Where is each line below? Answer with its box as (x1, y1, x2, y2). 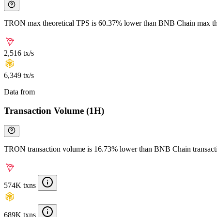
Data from (4, 87, 37, 96)
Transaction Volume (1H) (4, 105, 104, 116)
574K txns (4, 181, 36, 190)
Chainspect (37, 87, 71, 96)
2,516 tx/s (4, 48, 34, 57)
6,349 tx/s (4, 71, 34, 79)
